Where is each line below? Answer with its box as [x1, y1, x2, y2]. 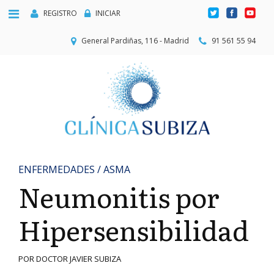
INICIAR [95, 7, 120, 18]
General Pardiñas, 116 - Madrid [80, 35, 191, 46]
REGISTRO [43, 7, 77, 18]
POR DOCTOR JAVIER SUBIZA [18, 253, 121, 264]
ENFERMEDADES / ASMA [18, 163, 130, 176]
